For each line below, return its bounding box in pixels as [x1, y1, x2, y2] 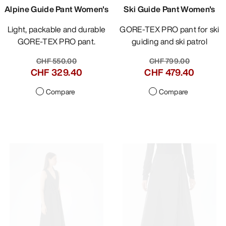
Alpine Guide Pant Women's [5, 3, 108, 16]
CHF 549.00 [36, 55, 77, 67]
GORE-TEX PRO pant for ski [120, 23, 126, 36]
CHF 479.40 [144, 66, 195, 79]
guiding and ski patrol [131, 35, 208, 48]
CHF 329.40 [30, 66, 83, 79]
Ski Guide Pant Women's [124, 3, 215, 16]
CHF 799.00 [149, 55, 190, 67]
